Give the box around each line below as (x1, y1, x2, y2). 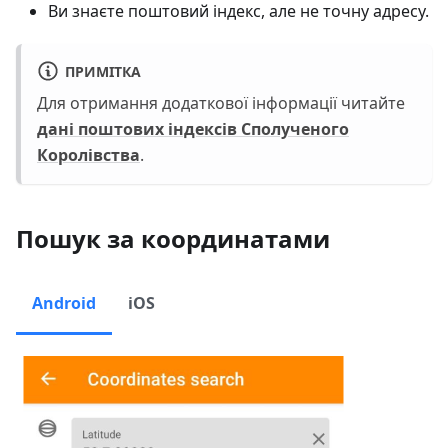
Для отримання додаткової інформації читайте (37, 91, 405, 114)
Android (32, 291, 96, 314)
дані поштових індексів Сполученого (37, 117, 349, 140)
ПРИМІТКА (64, 61, 141, 81)
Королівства (37, 143, 140, 166)
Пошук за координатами (16, 221, 330, 255)
